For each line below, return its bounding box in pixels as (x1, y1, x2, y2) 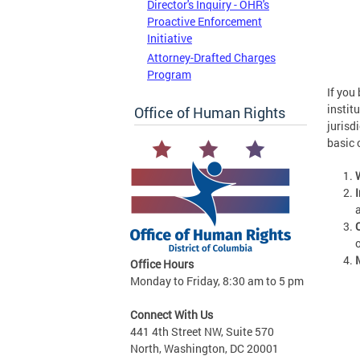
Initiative (147, 31, 192, 47)
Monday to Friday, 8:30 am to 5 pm (130, 272, 304, 288)
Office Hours (130, 256, 194, 272)
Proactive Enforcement (147, 14, 262, 30)
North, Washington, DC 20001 (130, 340, 279, 356)
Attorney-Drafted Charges (147, 50, 276, 66)
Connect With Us (130, 306, 213, 322)
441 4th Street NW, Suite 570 (130, 323, 274, 339)
